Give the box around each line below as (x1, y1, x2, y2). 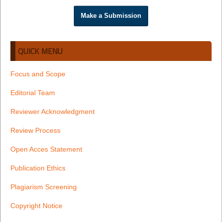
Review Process (10, 126, 60, 134)
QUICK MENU (17, 45, 62, 57)
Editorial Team (10, 88, 55, 97)
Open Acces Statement (10, 145, 82, 153)
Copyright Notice (10, 201, 62, 210)
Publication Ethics (10, 164, 65, 172)
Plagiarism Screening (10, 182, 77, 191)
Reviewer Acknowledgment (10, 107, 95, 115)
